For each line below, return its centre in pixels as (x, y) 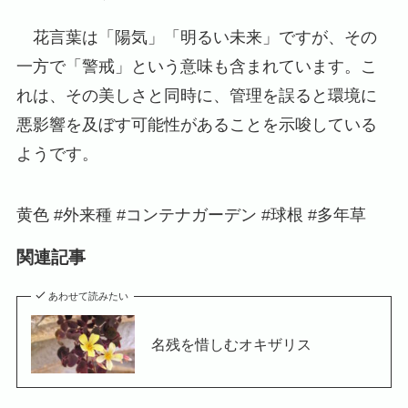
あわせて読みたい (89, 296)
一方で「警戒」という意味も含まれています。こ (196, 66)
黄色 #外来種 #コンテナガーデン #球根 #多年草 (191, 215)
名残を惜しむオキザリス (231, 344)
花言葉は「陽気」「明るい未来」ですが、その (196, 37)
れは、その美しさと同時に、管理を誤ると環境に (196, 95)
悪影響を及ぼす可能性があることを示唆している (196, 124)
